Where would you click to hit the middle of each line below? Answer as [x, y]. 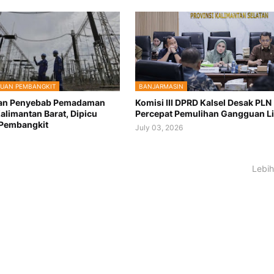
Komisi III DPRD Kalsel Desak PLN [203, 103]
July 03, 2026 [159, 128]
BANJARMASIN [161, 87]
